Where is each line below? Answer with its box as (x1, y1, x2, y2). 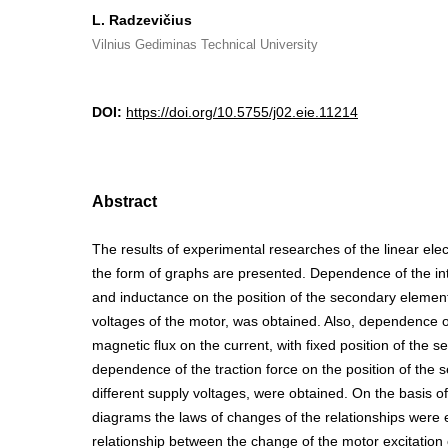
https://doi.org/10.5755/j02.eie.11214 (126, 104, 358, 120)
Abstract (92, 193, 157, 210)
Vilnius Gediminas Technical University (92, 37, 318, 52)
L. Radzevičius (92, 12, 192, 28)
